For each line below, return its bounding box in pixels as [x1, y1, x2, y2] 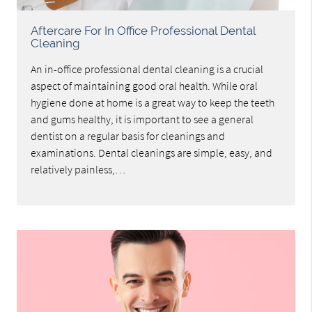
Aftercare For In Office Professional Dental [31, 24, 256, 38]
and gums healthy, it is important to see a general [31, 112, 254, 127]
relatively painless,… [31, 162, 126, 177]
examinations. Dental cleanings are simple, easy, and [31, 146, 273, 160]
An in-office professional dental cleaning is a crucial [31, 62, 264, 77]
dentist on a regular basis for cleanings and [31, 129, 226, 143]
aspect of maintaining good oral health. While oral [31, 79, 258, 93]
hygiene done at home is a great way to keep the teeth [31, 95, 275, 110]
